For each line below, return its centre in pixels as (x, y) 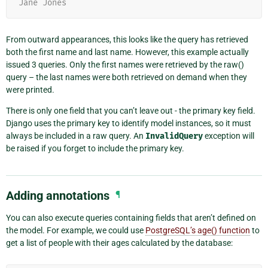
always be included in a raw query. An (76, 135)
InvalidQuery (174, 136)
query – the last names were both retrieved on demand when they (127, 77)
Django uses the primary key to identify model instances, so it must (129, 123)
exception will (229, 135)
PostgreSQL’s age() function (198, 230)
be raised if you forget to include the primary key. (95, 148)
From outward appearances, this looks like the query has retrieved (127, 39)
